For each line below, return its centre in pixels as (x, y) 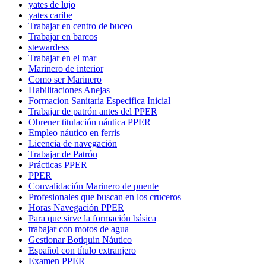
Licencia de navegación (73, 143)
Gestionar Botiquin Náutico (80, 239)
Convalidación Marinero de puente (94, 186)
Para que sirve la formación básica (92, 218)
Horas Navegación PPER (76, 207)
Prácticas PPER (58, 164)
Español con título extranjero (82, 250)
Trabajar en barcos (63, 36)
